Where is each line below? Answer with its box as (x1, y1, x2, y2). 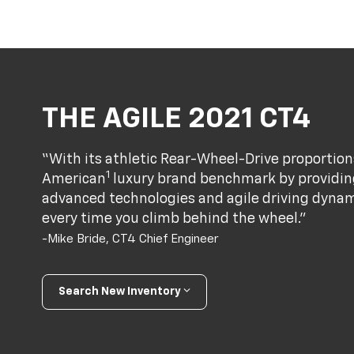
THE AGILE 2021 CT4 (42, 105, 311, 134)
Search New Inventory (58, 286, 182, 298)
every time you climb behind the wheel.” (42, 211, 307, 226)
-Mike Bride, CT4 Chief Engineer (42, 232, 220, 245)
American (42, 171, 107, 186)
